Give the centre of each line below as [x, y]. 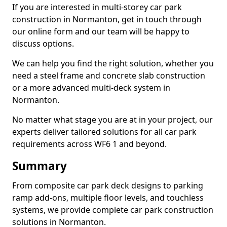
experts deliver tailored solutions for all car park [104, 132]
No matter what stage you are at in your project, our [112, 120]
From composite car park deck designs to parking [108, 185]
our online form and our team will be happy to [101, 31]
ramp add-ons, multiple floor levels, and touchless [108, 198]
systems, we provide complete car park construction [113, 210]
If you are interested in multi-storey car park [97, 7]
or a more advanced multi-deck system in [91, 88]
